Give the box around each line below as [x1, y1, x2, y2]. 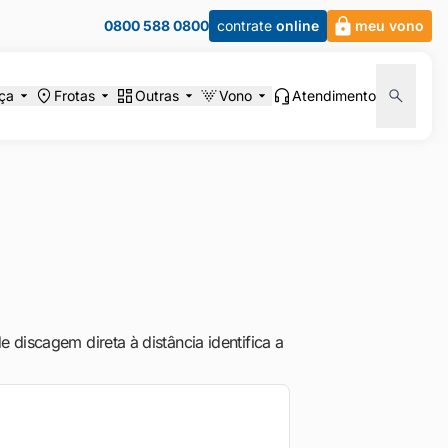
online [276, 17, 319, 34]
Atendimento [292, 87, 376, 104]
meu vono [355, 17, 424, 34]
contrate [217, 17, 272, 34]
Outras [135, 87, 179, 104]
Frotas [54, 87, 95, 104]
